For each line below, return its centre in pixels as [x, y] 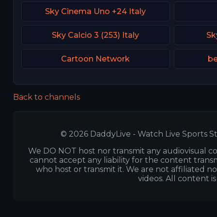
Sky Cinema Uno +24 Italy [96, 11]
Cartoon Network [96, 59]
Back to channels [46, 97]
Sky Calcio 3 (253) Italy [96, 35]
